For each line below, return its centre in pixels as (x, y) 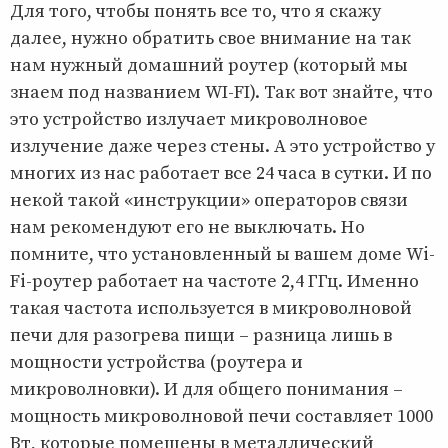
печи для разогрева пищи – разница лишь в (201, 335)
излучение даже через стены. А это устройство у (222, 146)
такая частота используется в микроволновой (211, 308)
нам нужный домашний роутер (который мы (209, 65)
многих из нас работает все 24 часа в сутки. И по (221, 173)
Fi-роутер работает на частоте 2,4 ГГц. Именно (214, 281)
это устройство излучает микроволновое (189, 119)
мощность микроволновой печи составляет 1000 (221, 416)
